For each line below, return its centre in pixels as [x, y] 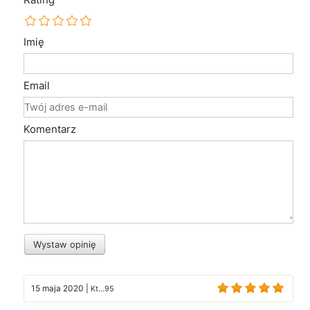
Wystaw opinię [65, 244]
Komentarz [50, 129]
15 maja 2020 [57, 288]
